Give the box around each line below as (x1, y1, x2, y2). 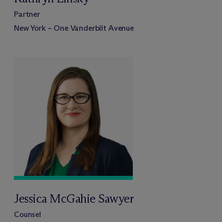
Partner (14, 9, 40, 19)
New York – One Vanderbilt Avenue (14, 23, 134, 33)
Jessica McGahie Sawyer (14, 191, 134, 206)
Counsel (14, 209, 41, 219)
